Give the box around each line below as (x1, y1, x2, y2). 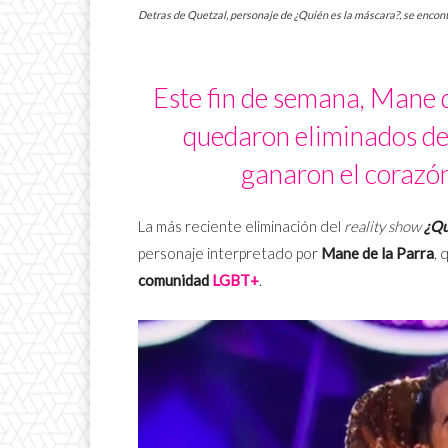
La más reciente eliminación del (138, 217, 341, 236)
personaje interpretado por (138, 244, 321, 263)
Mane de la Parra (321, 244, 434, 263)
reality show (341, 217, 424, 236)
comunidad (138, 271, 212, 290)
